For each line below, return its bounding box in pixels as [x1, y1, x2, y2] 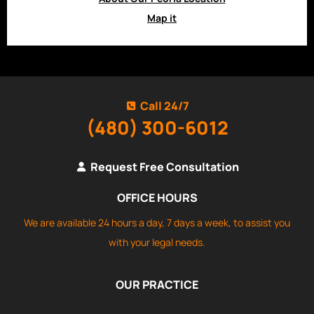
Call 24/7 [140, 97, 190, 114]
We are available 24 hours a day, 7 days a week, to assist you [24, 215, 290, 229]
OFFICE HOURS [116, 189, 198, 205]
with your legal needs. [109, 235, 205, 249]
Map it [147, 11, 177, 25]
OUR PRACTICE [116, 277, 198, 293]
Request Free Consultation [90, 158, 240, 175]
